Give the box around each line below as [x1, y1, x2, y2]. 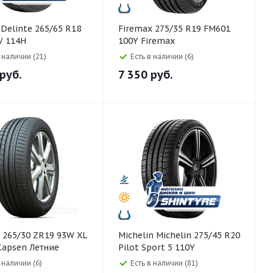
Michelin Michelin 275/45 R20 [118, 230, 156, 241]
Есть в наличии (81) [130, 258, 198, 268]
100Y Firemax [118, 35, 175, 46]
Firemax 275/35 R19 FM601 [118, 23, 155, 34]
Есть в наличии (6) [130, 52, 194, 61]
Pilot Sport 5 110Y [118, 242, 195, 253]
